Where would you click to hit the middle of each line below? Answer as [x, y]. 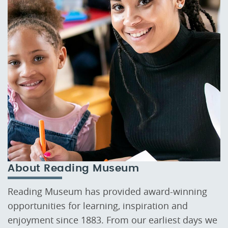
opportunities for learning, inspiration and [98, 205]
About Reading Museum [73, 168]
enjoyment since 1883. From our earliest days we [112, 220]
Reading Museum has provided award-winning [107, 191]
